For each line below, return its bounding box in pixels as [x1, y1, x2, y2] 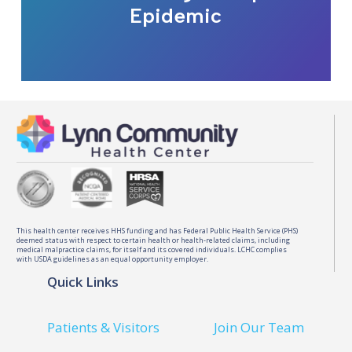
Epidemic [130, 2, 222, 28]
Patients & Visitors [47, 317, 160, 336]
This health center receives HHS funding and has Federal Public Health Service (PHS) [16, 225, 299, 236]
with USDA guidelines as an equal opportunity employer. [16, 254, 209, 265]
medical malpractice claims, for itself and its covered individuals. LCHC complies [16, 244, 288, 255]
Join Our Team [214, 317, 305, 336]
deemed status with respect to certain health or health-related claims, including [16, 235, 291, 246]
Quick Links [46, 273, 119, 291]
